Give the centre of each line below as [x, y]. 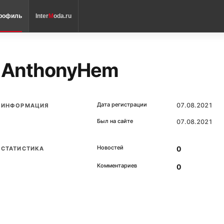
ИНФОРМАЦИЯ [25, 105]
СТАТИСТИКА [22, 148]
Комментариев [117, 165]
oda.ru [62, 16]
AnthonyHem [60, 70]
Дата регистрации [122, 104]
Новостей [110, 147]
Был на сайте [115, 121]
